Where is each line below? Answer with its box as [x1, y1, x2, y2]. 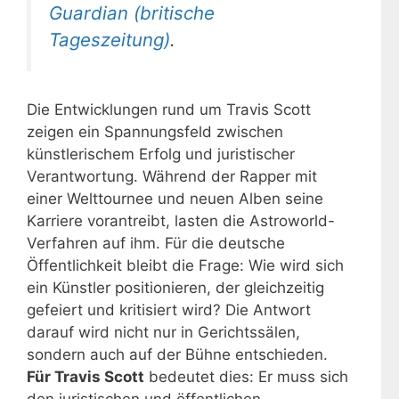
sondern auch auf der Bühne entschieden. [27, 346, 328, 363]
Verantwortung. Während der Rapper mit [27, 167, 317, 185]
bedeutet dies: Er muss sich [144, 368, 348, 386]
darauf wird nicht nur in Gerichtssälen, [27, 323, 300, 341]
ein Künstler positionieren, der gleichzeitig [27, 279, 324, 297]
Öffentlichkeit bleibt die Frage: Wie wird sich [27, 256, 344, 274]
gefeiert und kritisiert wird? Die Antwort [27, 301, 311, 319]
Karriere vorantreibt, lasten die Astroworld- [27, 212, 335, 230]
